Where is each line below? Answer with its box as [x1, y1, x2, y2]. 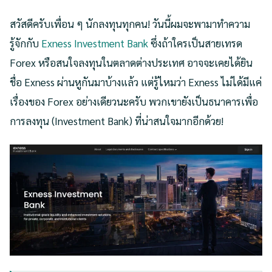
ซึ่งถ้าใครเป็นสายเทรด [148, 36, 242, 50]
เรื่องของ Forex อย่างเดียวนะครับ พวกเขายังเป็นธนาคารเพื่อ [10, 94, 258, 108]
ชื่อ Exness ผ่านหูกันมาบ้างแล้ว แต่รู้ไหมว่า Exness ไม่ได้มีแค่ [10, 75, 262, 89]
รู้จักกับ [10, 36, 41, 50]
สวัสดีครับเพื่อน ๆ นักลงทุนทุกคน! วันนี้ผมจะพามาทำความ [10, 16, 250, 30]
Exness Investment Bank [41, 36, 148, 50]
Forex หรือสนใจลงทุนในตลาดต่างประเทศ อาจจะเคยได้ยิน [10, 55, 253, 69]
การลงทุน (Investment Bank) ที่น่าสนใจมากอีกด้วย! [10, 114, 223, 127]
